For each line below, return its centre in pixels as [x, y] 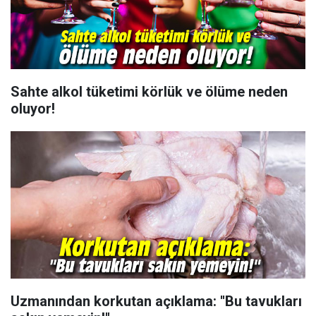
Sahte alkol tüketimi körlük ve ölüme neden [149, 92]
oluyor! [33, 109]
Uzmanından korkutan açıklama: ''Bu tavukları [156, 301]
